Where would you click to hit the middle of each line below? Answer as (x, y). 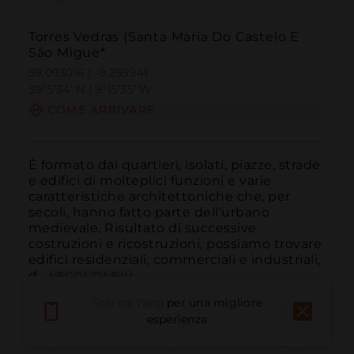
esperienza (177, 320)
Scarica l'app (127, 303)
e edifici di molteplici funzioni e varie (150, 180)
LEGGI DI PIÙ (92, 275)
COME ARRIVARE (101, 110)
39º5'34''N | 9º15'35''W (90, 90)
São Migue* (67, 53)
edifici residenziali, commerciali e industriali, (174, 259)
